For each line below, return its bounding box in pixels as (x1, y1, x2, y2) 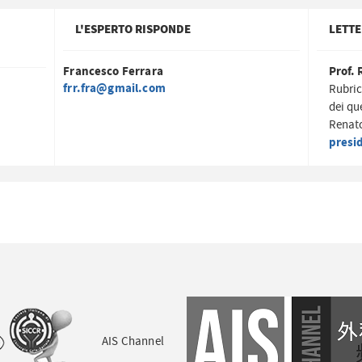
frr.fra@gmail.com (63, 80, 166, 98)
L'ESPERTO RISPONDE (75, 21, 192, 39)
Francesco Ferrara (63, 63, 163, 81)
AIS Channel (102, 334, 164, 350)
